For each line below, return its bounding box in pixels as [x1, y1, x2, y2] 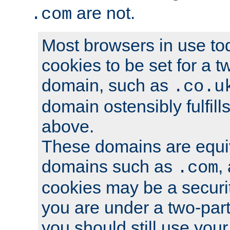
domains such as [42, 156, 177, 176]
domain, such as [42, 75, 173, 95]
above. [42, 116, 94, 136]
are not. [72, 3, 135, 23]
